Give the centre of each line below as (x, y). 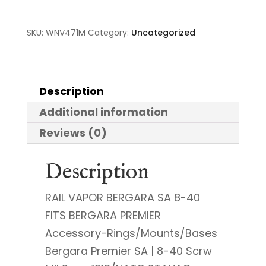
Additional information (103, 112)
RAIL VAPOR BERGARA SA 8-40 (122, 197)
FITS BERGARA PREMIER (103, 215)
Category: (109, 33)
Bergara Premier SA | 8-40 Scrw (128, 251)
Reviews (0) (73, 133)
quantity (48, 25)
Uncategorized (163, 33)
